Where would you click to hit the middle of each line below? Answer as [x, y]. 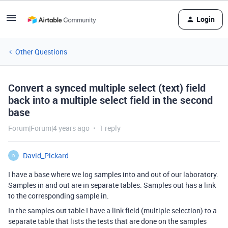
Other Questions [41, 52]
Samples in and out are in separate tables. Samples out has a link [112, 185]
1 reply [110, 128]
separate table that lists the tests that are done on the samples [107, 221]
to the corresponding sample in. [59, 196]
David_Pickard [46, 155]
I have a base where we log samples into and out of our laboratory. [113, 174]
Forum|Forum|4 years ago [49, 128]
